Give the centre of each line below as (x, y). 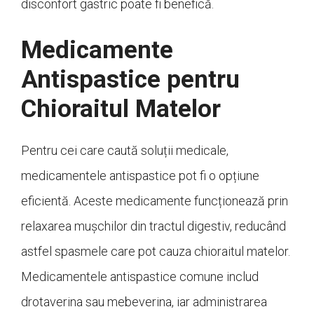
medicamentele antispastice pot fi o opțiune (140, 176)
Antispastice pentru (130, 80)
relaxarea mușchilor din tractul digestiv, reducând (153, 226)
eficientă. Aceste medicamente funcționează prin (155, 201)
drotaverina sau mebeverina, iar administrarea (144, 302)
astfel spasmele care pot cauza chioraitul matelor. (156, 252)
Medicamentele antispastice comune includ (140, 277)
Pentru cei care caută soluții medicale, (125, 151)
